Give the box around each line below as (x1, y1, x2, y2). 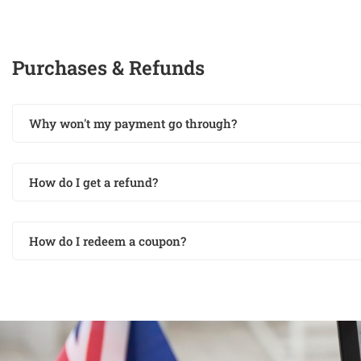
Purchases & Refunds (12, 55, 205, 81)
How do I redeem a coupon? (29, 233, 186, 249)
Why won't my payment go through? (29, 115, 237, 131)
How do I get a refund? (29, 174, 158, 190)
